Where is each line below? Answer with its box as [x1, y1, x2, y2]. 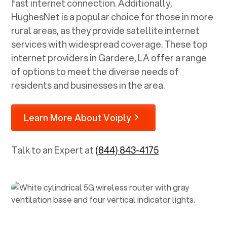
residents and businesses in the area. [11, 78, 165, 92]
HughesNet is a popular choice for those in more [11, 10, 214, 23]
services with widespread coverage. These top [11, 37, 208, 51]
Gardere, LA [98, 51, 150, 64]
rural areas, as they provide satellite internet [11, 23, 200, 37]
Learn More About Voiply [24, 110, 131, 124]
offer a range [149, 51, 207, 64]
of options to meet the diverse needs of [11, 64, 179, 78]
